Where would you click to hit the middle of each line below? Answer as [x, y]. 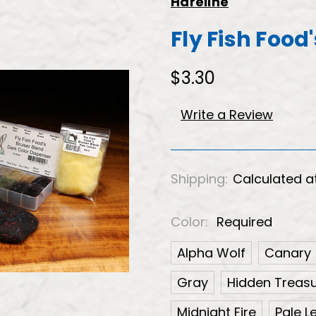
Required [244, 221]
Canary [288, 253]
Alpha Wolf [211, 253]
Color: [191, 221]
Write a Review [227, 114]
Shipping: [199, 178]
